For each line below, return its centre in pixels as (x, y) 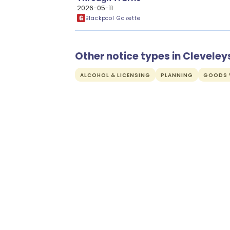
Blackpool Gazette (113, 18)
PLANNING (177, 75)
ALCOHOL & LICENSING (115, 75)
